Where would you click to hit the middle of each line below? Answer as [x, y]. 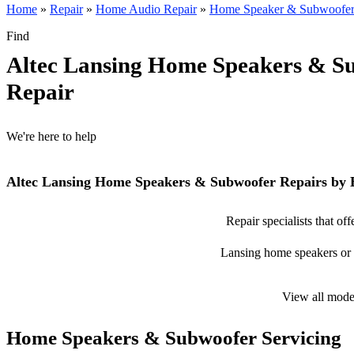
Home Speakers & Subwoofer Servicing [174, 338]
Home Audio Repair [146, 9]
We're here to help [51, 136]
